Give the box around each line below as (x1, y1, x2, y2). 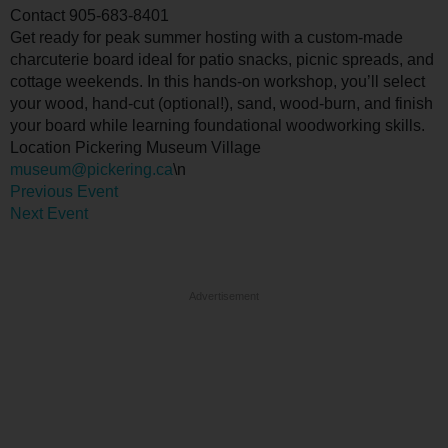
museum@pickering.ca (10, 161, 173, 179)
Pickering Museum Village (75, 139, 261, 157)
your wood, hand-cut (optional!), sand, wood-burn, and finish (10, 95, 433, 113)
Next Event (10, 205, 88, 223)
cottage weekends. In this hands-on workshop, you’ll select (10, 73, 425, 91)
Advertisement (189, 290, 259, 303)
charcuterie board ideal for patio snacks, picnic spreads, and (10, 51, 434, 69)
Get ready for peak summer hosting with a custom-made (10, 29, 403, 47)
